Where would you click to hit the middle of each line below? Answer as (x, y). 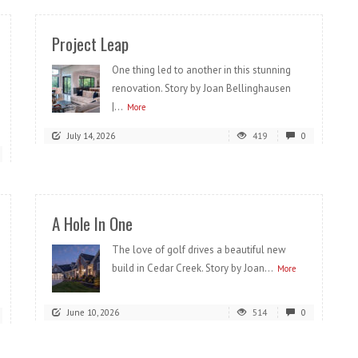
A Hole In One (92, 223)
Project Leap (90, 44)
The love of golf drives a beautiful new (199, 250)
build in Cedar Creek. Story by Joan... (193, 268)
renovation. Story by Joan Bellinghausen (204, 88)
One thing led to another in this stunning (201, 70)
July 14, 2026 (91, 136)
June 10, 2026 (93, 312)
